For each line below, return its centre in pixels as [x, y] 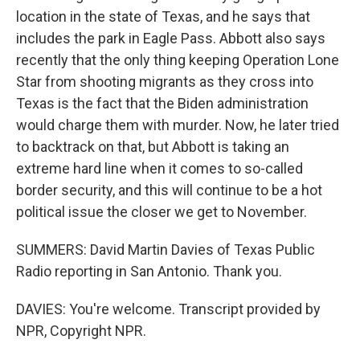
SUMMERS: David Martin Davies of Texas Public [166, 250]
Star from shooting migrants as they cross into [165, 82]
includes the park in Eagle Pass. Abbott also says [171, 38]
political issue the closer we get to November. [162, 212]
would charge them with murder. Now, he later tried [178, 125]
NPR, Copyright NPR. [81, 331]
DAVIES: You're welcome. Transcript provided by [168, 309]
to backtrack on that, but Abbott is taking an [153, 147]
